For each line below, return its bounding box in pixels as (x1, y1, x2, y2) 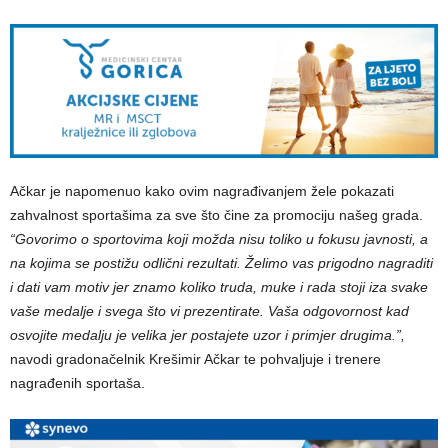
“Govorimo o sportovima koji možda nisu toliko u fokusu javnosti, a (10, 231, 428, 248)
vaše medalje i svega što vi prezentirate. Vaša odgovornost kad (10, 303, 409, 320)
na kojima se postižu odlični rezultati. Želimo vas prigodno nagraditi (10, 255, 433, 272)
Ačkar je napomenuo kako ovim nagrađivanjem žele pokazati (10, 183, 394, 200)
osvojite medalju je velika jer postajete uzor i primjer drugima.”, (10, 327, 405, 344)
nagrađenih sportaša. (10, 375, 145, 392)
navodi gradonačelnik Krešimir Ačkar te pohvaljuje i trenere (10, 351, 381, 368)
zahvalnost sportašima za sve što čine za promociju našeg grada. (10, 207, 423, 224)
